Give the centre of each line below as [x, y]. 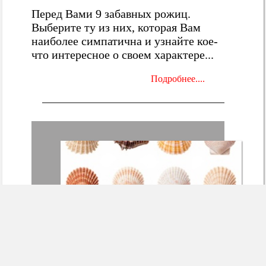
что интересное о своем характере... [123, 54]
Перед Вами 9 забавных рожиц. [111, 13]
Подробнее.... [178, 78]
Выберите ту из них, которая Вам [116, 27]
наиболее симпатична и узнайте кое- [125, 41]
